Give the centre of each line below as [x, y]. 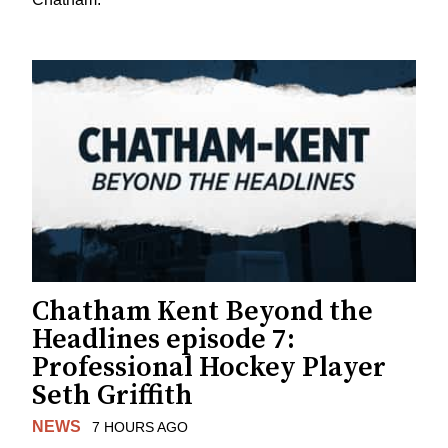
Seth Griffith [112, 395]
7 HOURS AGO [139, 426]
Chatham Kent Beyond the [202, 311]
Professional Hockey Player [209, 367]
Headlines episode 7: [163, 339]
